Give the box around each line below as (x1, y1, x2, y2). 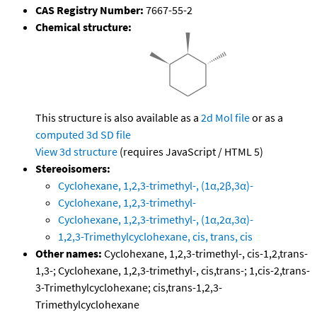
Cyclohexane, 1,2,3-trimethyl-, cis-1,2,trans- (102, 246, 308, 261)
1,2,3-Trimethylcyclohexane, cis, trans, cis (58, 229, 253, 244)
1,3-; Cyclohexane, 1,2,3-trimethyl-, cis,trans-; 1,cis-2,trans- (35, 263, 310, 278)
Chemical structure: (35, 20, 132, 35)
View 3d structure (35, 144, 117, 159)
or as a (250, 110, 283, 125)
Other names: (35, 246, 102, 261)
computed (35, 127, 84, 142)
